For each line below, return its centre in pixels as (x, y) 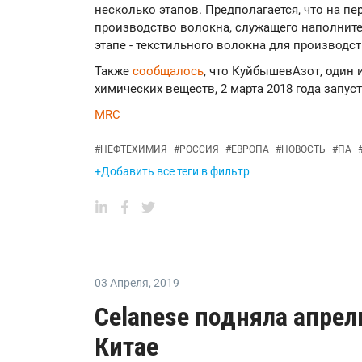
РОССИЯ (199, 149)
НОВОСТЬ (303, 149)
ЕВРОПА (250, 149)
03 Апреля (122, 283)
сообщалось (168, 71)
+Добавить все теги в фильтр (172, 171)
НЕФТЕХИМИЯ (134, 149)
